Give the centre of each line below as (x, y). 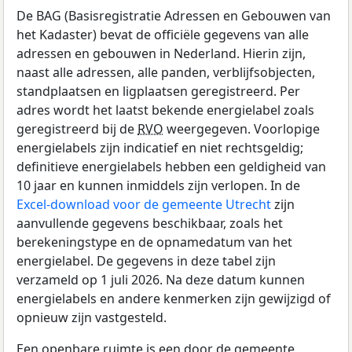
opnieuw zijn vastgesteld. (92, 318)
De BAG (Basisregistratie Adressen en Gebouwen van (174, 16)
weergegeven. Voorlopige (242, 129)
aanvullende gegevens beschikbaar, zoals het (150, 224)
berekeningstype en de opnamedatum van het (154, 242)
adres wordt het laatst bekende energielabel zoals (165, 110)
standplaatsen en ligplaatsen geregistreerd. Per (158, 92)
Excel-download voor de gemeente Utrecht (144, 205)
